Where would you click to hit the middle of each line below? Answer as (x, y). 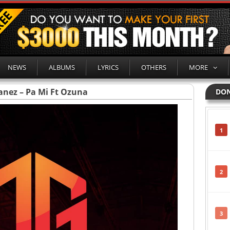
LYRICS (108, 67)
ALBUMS (62, 67)
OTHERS (154, 67)
